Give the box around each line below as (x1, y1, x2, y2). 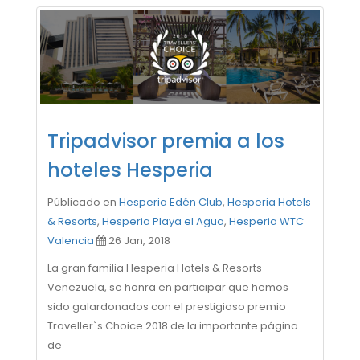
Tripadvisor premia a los (47, 128, 284, 154)
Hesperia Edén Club (119, 194, 223, 210)
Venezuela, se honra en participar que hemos (47, 280, 288, 295)
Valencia (47, 233, 94, 248)
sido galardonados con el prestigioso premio (47, 299, 286, 314)
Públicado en (47, 194, 119, 210)
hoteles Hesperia (47, 157, 213, 183)
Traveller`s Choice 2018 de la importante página (47, 318, 298, 333)
